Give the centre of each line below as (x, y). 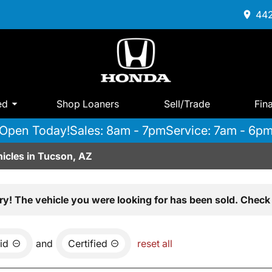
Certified (88, 244)
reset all (155, 244)
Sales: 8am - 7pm (118, 131)
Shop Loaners (88, 104)
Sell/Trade (187, 104)
